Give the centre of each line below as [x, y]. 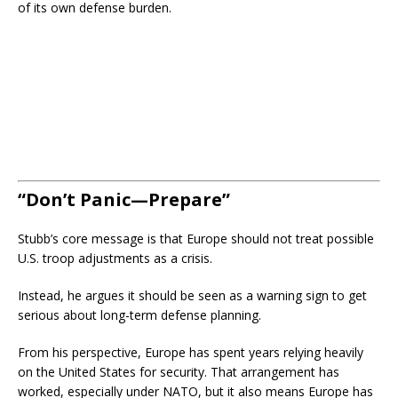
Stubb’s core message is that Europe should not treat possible [196, 239]
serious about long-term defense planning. [139, 315]
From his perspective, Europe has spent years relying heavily [191, 352]
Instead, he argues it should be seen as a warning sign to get [192, 295]
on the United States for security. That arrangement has [179, 372]
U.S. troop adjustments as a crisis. [115, 258]
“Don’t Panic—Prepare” [124, 199]
